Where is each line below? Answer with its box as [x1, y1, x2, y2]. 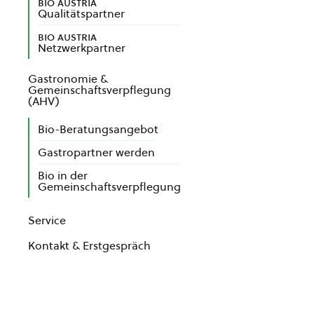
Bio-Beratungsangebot [38, 121, 158, 137]
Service [28, 212, 66, 228]
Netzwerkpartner [38, 40, 125, 55]
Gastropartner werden [38, 144, 155, 160]
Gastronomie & [28, 71, 108, 86]
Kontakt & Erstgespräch [28, 238, 151, 253]
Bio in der [38, 168, 88, 183]
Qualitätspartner [38, 6, 125, 21]
